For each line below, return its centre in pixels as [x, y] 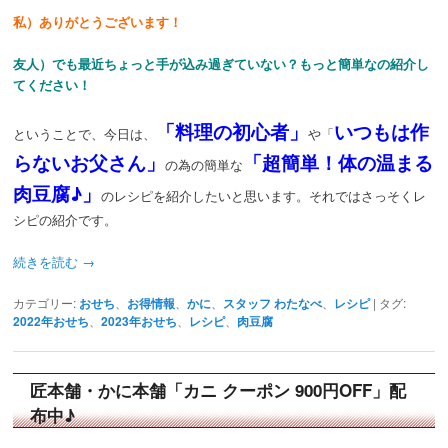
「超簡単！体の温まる [338, 163]
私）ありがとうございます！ [98, 22]
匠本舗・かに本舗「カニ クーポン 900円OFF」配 [218, 389]
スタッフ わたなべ [273, 302]
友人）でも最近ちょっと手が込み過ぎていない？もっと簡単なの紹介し [221, 64]
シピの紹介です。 [65, 220]
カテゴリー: [45, 302]
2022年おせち [51, 320]
